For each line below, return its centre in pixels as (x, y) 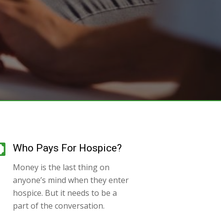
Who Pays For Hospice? (67, 148)
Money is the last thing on (61, 167)
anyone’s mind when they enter (71, 180)
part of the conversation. (59, 205)
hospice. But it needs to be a (65, 193)
